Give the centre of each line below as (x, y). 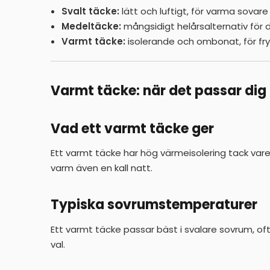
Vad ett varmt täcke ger (132, 129)
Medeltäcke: (91, 26)
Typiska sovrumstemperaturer (154, 205)
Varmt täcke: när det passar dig (159, 90)
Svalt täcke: (90, 11)
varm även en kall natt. (102, 168)
